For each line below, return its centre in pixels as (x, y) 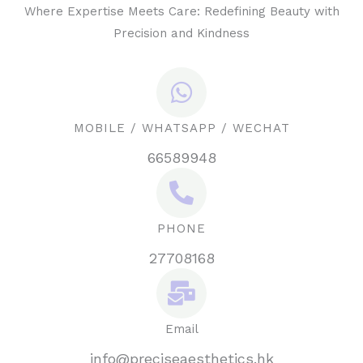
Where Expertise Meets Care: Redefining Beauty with (181, 12)
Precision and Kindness (181, 34)
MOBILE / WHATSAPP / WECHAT (181, 128)
